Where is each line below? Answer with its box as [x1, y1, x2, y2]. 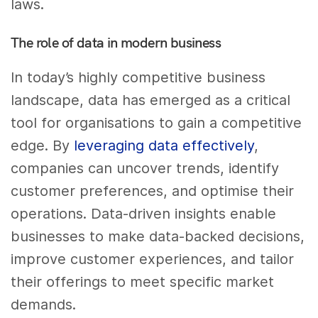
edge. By [11, 137, 75, 155]
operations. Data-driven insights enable [11, 205, 277, 223]
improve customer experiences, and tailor [11, 251, 295, 268]
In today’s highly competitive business [11, 69, 266, 87]
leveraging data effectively [74, 137, 255, 155]
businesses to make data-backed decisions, [11, 228, 305, 246]
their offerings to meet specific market [11, 273, 275, 291]
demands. [11, 296, 76, 314]
